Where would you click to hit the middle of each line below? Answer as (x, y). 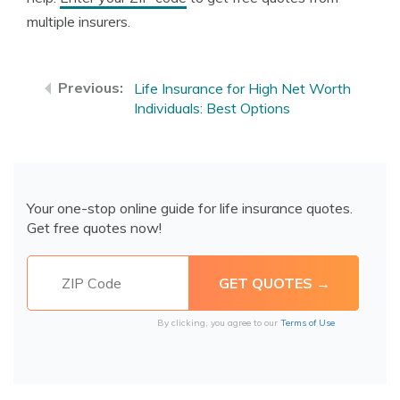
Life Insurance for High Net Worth (242, 88)
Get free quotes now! (94, 228)
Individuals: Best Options (212, 108)
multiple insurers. (79, 21)
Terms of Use (308, 323)
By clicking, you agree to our (219, 323)
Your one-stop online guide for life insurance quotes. (190, 208)
